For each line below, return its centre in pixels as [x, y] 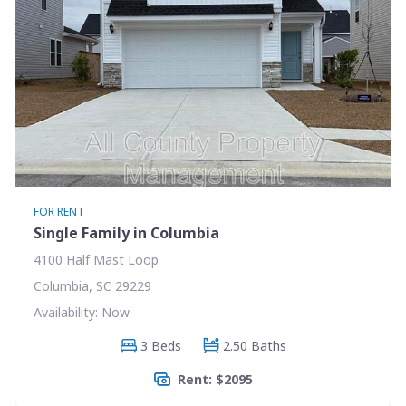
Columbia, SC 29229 [92, 285]
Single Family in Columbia [126, 232]
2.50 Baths [254, 345]
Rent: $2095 [215, 379]
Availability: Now [82, 312]
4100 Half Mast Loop [96, 259]
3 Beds [160, 345]
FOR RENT [59, 211]
